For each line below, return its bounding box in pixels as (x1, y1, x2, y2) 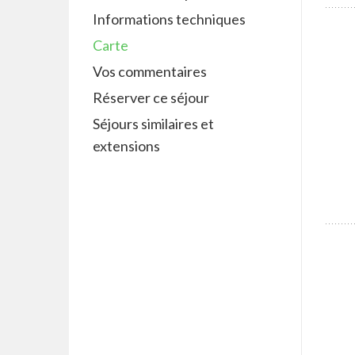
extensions (93, 137, 160, 155)
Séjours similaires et (93, 115, 214, 132)
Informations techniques (93, 10, 246, 28)
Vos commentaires (93, 63, 207, 80)
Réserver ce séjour (93, 89, 209, 106)
